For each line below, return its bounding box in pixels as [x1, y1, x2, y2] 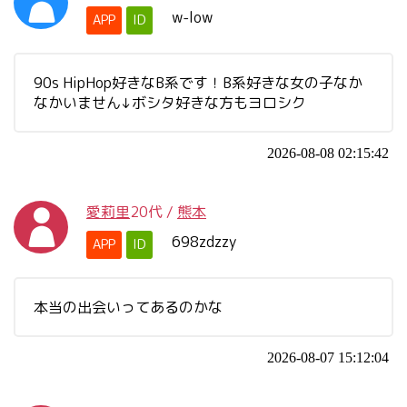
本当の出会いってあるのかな [34, 297, 223, 317]
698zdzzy [172, 232, 236, 252]
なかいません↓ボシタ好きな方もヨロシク [34, 93, 306, 113]
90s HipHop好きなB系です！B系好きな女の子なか [34, 73, 362, 93]
